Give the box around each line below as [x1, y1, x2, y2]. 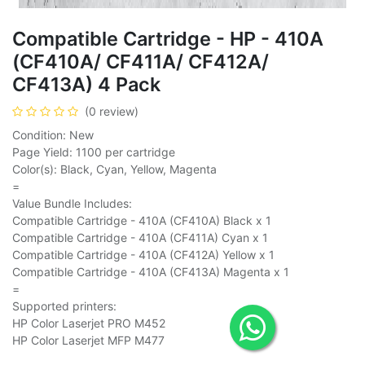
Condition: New [12, 127, 94, 142]
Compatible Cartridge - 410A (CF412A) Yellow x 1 [12, 247, 275, 262]
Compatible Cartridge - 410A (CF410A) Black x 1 [12, 213, 271, 227]
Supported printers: [12, 298, 117, 313]
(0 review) [85, 103, 139, 118]
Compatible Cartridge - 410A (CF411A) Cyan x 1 [12, 230, 268, 244]
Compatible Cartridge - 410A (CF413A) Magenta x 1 [12, 264, 289, 279]
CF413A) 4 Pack [12, 72, 161, 96]
